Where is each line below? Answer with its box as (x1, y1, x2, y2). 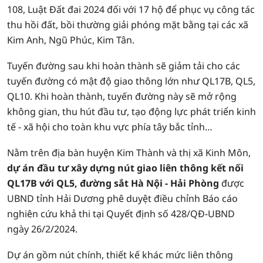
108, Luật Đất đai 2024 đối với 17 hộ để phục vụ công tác (7, 3, 255, 16)
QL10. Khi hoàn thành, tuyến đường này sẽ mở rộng (7, 90, 237, 103)
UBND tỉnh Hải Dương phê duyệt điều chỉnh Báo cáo (7, 192, 238, 205)
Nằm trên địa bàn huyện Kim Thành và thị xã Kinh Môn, (7, 146, 251, 159)
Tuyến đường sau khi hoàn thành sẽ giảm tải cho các (7, 59, 240, 72)
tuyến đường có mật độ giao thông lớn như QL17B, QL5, (7, 75, 255, 87)
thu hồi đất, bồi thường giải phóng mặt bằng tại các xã (7, 18, 248, 31)
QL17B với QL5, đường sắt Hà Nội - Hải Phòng (7, 177, 221, 190)
